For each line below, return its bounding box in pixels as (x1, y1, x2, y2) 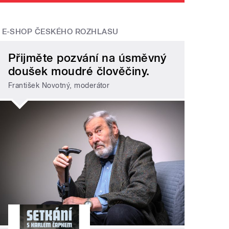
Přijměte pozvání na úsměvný (8, 51, 167, 64)
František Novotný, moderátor (8, 81, 110, 90)
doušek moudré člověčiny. (8, 64, 150, 78)
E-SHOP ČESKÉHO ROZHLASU (2, 27, 119, 37)
